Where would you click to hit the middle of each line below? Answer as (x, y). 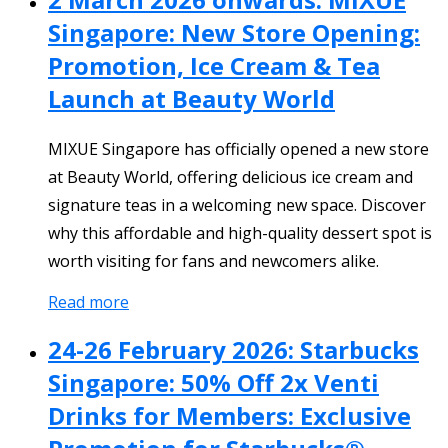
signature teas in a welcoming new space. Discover (237, 204)
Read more (88, 301)
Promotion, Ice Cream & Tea (214, 65)
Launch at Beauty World (191, 98)
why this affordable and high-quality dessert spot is (240, 232)
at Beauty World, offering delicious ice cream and (230, 176)
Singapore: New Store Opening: (234, 32)
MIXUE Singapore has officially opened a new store (238, 148)
